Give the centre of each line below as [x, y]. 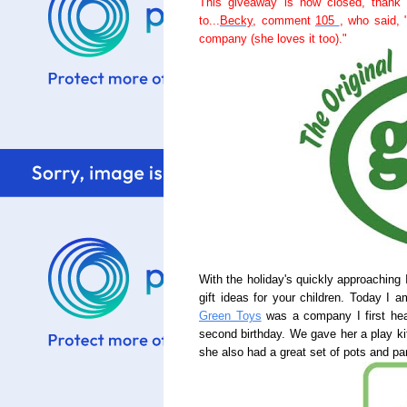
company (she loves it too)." [273, 39]
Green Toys [230, 316]
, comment [284, 21]
